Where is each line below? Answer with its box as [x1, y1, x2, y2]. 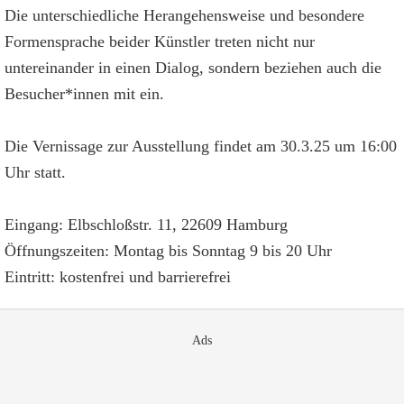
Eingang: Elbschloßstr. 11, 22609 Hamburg [5, 216, 288, 234]
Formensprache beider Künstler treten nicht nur [5, 32, 315, 50]
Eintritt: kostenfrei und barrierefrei [5, 268, 231, 286]
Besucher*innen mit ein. [5, 85, 164, 103]
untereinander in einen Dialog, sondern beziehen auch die [5, 59, 381, 77]
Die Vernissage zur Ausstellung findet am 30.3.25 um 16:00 [5, 137, 397, 155]
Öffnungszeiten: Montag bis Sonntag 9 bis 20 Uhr [5, 242, 332, 260]
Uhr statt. [5, 163, 66, 181]
